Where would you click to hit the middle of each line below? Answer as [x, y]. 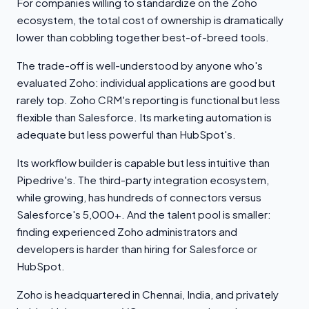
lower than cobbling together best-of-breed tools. [143, 37]
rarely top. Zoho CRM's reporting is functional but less [148, 100]
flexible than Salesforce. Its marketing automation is [144, 117]
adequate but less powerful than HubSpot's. [126, 134]
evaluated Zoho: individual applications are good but [146, 82]
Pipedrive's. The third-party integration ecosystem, [143, 180]
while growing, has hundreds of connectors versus [139, 197]
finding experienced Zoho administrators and [127, 231]
